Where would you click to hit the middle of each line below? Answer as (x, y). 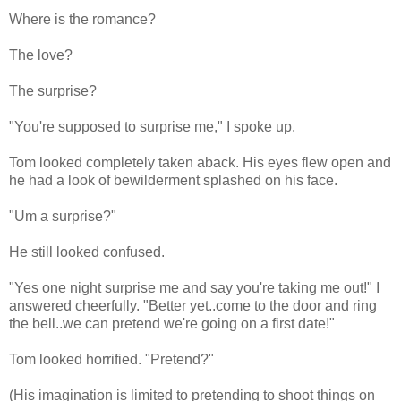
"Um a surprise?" (63, 217)
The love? (41, 55)
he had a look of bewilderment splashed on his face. (173, 181)
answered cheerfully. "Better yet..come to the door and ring (193, 306)
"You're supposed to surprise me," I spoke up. (152, 127)
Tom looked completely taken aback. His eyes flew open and (200, 163)
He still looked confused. (87, 252)
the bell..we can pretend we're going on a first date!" (172, 324)
